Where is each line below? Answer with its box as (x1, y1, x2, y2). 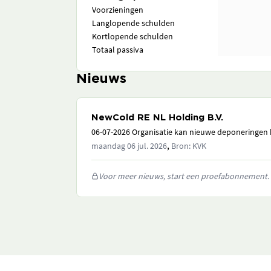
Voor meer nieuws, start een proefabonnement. (99, 171, 269, 181)
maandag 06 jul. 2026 (91, 140, 167, 151)
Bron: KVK (171, 140, 206, 151)
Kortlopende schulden (92, 31, 173, 42)
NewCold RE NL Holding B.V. (91, 114, 223, 122)
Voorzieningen (92, 4, 143, 15)
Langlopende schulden (92, 18, 175, 28)
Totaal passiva (92, 44, 143, 55)
